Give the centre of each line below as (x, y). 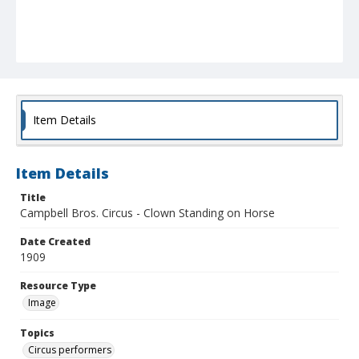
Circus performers (70, 350)
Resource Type (58, 286)
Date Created (55, 242)
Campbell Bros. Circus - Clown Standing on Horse (147, 213)
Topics (37, 333)
